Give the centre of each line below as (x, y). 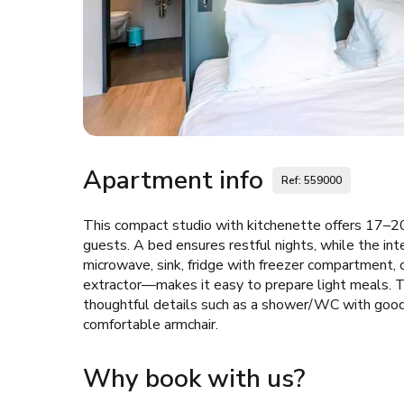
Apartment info (173, 180)
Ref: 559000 (312, 180)
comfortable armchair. (151, 325)
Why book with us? (194, 379)
